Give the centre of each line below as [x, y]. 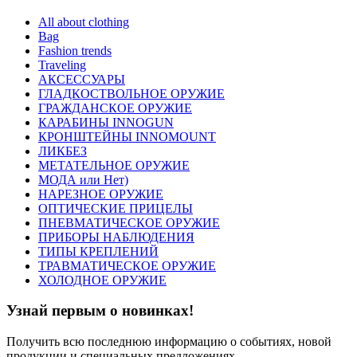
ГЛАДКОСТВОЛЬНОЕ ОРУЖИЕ [131, 93]
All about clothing [84, 22]
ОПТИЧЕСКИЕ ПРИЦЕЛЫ [116, 208]
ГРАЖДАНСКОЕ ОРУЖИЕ [115, 108]
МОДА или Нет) [83, 179]
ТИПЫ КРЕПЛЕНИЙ [98, 251]
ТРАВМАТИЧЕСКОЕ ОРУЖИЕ [127, 265]
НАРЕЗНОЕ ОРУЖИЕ [101, 194]
